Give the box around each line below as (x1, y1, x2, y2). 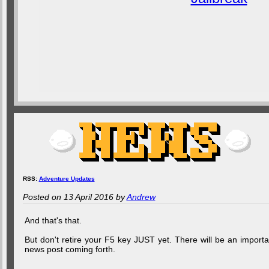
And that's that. (24, 216, 82, 225)
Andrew (126, 192, 156, 202)
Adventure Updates (38, 175, 95, 182)
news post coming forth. (24, 244, 115, 254)
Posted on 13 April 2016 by (22, 192, 127, 202)
